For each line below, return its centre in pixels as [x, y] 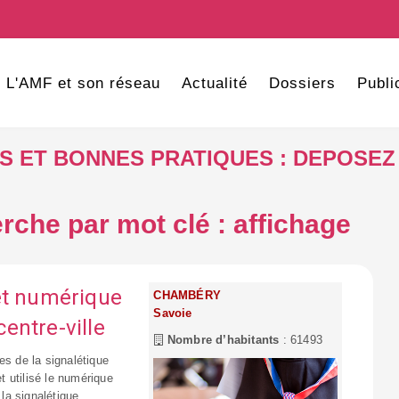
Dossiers [302, 83]
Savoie [173, 313]
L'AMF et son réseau [83, 83]
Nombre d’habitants [221, 340]
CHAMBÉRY [187, 295]
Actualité [214, 83]
